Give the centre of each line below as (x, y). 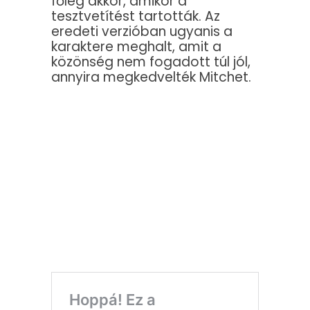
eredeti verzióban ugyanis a (142, 32)
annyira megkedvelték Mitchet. (151, 77)
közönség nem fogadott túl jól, (151, 62)
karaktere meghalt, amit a (136, 47)
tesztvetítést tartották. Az (136, 17)
